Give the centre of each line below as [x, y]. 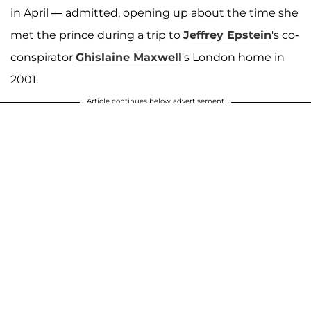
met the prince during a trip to [97, 35]
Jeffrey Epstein [227, 35]
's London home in [233, 57]
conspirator [43, 57]
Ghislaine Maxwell [129, 57]
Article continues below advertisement [155, 101]
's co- [285, 35]
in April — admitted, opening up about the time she [154, 12]
